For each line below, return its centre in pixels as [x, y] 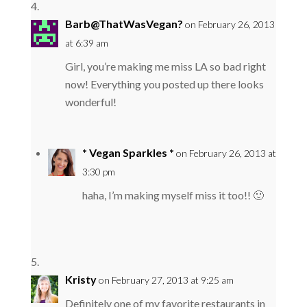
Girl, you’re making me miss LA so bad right [165, 66]
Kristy [81, 279]
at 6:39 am [86, 42]
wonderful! [90, 101]
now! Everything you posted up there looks [164, 84]
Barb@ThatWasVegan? [124, 23]
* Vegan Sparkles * [128, 152]
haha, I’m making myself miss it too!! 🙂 [173, 195]
